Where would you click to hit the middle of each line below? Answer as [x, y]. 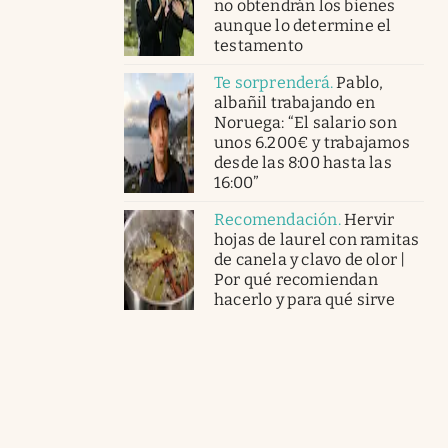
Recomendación [276, 220]
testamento [258, 46]
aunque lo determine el [303, 26]
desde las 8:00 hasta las [303, 163]
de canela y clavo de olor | [310, 260]
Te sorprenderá [272, 83]
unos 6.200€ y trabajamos [312, 143]
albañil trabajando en [295, 103]
